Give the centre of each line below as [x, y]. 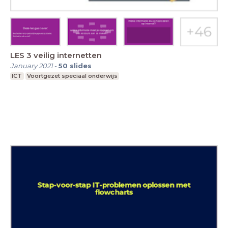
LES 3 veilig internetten [56, 55]
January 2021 [32, 66]
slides [81, 66]
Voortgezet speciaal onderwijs [72, 76]
